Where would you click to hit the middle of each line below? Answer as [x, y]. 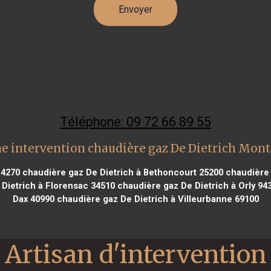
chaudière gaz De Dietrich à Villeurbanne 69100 [156, 199]
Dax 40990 [33, 199]
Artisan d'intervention [135, 254]
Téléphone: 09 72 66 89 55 [135, 122]
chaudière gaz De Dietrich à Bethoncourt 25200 [121, 172]
